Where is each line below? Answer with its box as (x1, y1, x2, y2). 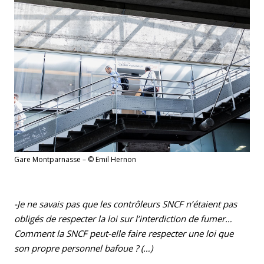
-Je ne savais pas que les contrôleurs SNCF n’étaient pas (14, 197, 237, 210)
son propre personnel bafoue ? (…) (14, 242, 153, 254)
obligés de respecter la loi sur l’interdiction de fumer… (14, 212, 232, 225)
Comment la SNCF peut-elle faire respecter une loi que (14, 227, 233, 239)
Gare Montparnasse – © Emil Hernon (14, 154, 136, 164)
